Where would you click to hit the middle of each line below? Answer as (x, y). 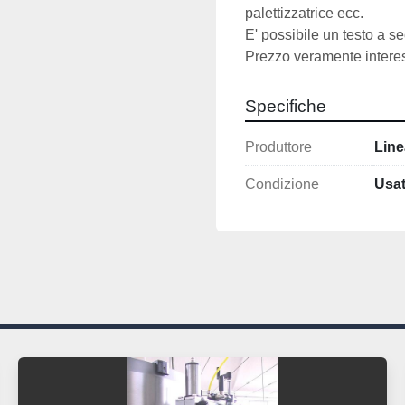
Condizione (282, 184)
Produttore (278, 147)
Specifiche (286, 107)
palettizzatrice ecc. (304, 14)
